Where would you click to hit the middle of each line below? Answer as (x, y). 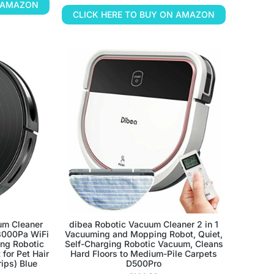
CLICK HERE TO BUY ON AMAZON (144, 15)
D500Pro (144, 263)
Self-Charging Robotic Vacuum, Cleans (144, 243)
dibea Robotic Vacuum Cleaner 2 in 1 (144, 224)
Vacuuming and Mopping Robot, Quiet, (144, 234)
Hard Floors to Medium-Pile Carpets (144, 253)
